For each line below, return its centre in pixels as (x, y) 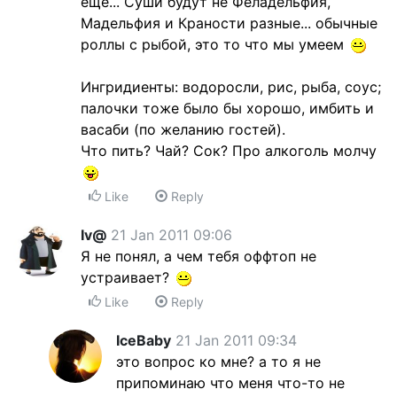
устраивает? (127, 277)
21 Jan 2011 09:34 (236, 340)
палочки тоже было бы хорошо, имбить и (227, 108)
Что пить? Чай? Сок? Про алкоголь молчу (229, 151)
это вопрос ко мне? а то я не (218, 362)
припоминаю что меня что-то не (230, 383)
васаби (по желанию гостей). (183, 129)
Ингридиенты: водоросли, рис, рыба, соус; (231, 87)
